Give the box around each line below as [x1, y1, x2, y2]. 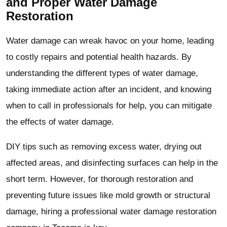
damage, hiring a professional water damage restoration [6, 206, 216, 216]
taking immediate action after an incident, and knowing [6, 84, 211, 94]
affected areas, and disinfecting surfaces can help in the [6, 158, 218, 168]
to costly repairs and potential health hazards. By [6, 52, 192, 62]
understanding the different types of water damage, [6, 68, 198, 78]
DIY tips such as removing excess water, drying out [6, 141, 202, 152]
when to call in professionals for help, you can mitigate [6, 100, 212, 110]
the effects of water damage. [6, 117, 114, 127]
